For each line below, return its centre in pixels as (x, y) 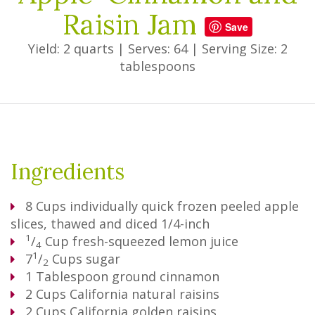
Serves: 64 (157, 49)
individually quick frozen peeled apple (184, 206)
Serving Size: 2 (244, 49)
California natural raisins (144, 294)
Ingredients (67, 172)
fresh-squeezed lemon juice (155, 241)
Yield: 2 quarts (71, 49)
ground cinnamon (166, 276)
